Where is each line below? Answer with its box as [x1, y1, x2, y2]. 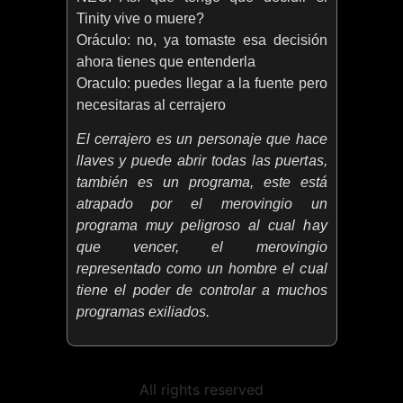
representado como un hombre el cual [76, 261, 327, 277]
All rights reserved [139, 380, 264, 399]
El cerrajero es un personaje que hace [76, 131, 327, 148]
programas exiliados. [76, 304, 210, 320]
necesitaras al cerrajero [76, 96, 226, 112]
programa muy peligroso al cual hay [76, 218, 327, 234]
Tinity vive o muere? [76, 10, 204, 26]
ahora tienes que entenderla [76, 53, 255, 69]
